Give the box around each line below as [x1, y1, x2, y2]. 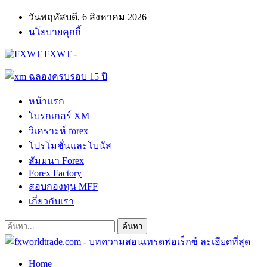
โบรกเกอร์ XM [29, 111, 89, 121]
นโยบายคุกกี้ [29, 27, 81, 37]
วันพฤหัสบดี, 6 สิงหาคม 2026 [29, 12, 147, 22]
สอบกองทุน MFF [29, 181, 98, 191]
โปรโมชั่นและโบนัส [29, 141, 111, 151]
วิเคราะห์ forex [29, 126, 88, 136]
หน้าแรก [29, 96, 64, 106]
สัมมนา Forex [29, 156, 84, 166]
